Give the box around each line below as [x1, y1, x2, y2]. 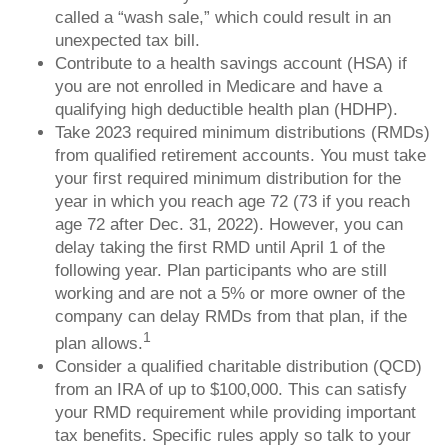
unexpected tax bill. [55, 31, 200, 50]
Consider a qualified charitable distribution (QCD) [55, 356, 422, 376]
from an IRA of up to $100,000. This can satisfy [55, 379, 407, 399]
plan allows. [55, 333, 143, 353]
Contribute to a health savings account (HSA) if [55, 54, 407, 73]
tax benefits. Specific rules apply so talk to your [55, 425, 411, 445]
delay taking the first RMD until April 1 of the [55, 238, 385, 257]
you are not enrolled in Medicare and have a [55, 77, 382, 96]
